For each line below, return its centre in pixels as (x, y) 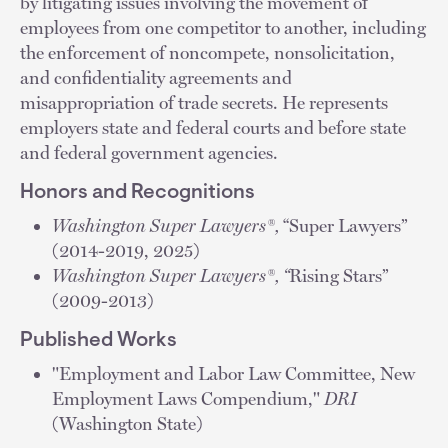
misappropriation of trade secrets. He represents (204, 102)
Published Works (98, 340)
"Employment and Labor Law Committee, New (233, 373)
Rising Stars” (338, 275)
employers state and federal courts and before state (213, 127)
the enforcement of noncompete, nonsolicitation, (207, 52)
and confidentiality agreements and (156, 77)
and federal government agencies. (151, 152)
